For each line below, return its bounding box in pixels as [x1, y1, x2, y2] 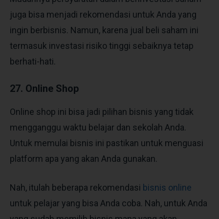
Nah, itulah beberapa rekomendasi [10, 182, 143, 193]
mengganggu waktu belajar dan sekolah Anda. [10, 122, 186, 132]
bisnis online [143, 182, 192, 193]
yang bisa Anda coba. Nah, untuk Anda [62, 197, 207, 208]
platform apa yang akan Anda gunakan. [10, 153, 159, 164]
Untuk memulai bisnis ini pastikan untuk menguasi [10, 137, 203, 148]
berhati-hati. [10, 56, 58, 66]
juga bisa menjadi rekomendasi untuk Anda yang [10, 9, 197, 20]
